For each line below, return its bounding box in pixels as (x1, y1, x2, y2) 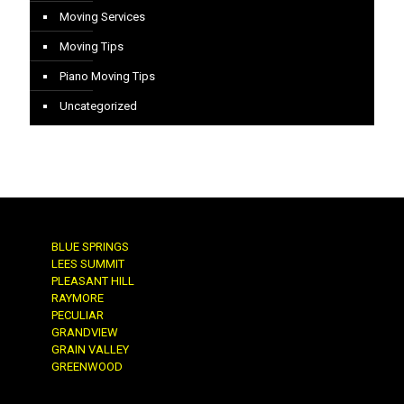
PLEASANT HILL (51, 273, 134, 288)
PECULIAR (51, 308, 104, 322)
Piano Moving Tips (60, 69, 155, 83)
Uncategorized (60, 98, 137, 113)
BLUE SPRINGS (51, 239, 129, 253)
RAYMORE (51, 290, 104, 305)
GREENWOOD (51, 359, 123, 373)
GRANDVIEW (51, 325, 118, 339)
